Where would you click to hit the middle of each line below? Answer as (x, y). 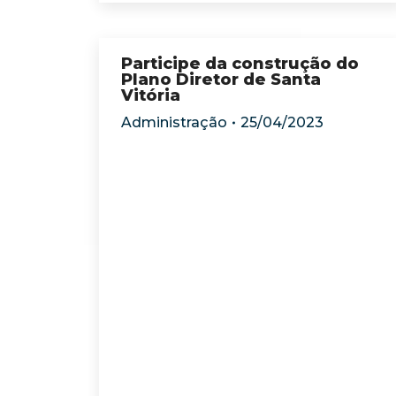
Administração (174, 122)
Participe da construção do (240, 64)
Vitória (151, 95)
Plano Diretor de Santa (221, 80)
